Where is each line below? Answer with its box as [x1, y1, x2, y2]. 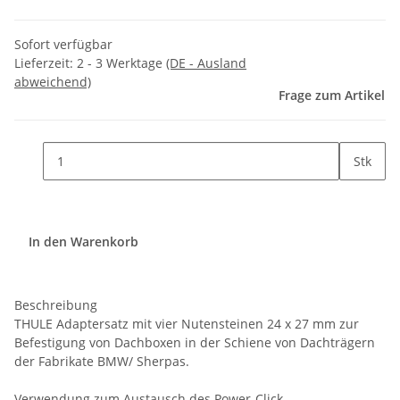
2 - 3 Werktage [77, 54, 166, 72]
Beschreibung [14, 296, 97, 314]
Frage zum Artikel [279, 87, 385, 104]
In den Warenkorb [29, 232, 142, 250]
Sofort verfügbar [14, 36, 112, 54]
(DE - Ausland [166, 54, 246, 72]
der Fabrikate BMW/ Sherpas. [14, 353, 189, 371]
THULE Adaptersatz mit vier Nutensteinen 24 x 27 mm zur [14, 315, 359, 333]
